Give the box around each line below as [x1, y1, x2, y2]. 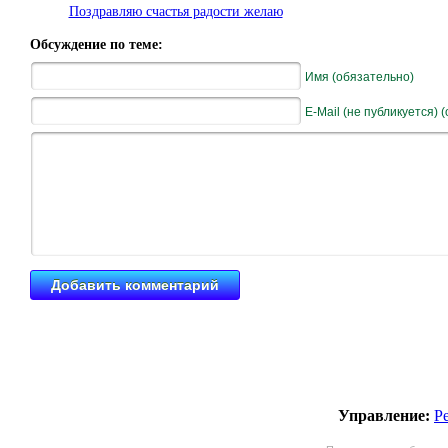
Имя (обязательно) [305, 70, 414, 84]
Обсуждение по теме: [30, 37, 163, 52]
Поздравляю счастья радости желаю [68, 4, 283, 20]
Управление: [338, 407, 430, 424]
